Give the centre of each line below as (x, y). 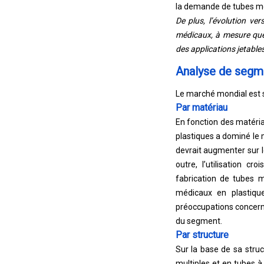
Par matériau (201, 108)
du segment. (199, 221)
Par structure (202, 235)
